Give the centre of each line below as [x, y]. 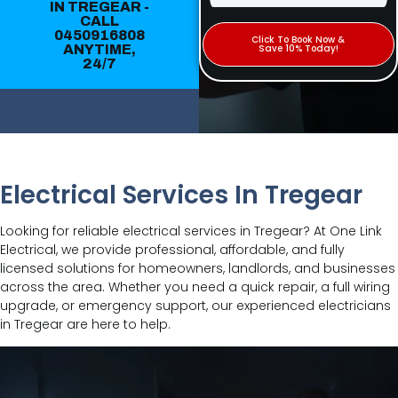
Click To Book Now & [298, 40]
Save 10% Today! [298, 48]
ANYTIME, [99, 49]
